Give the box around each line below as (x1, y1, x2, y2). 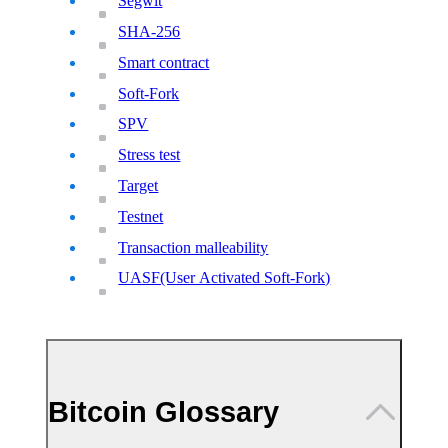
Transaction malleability (118, 238, 269, 256)
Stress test (118, 146, 181, 164)
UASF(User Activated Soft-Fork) (118, 269, 331, 287)
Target (118, 176, 159, 194)
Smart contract (118, 53, 210, 71)
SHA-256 (118, 23, 181, 40)
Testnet (118, 207, 164, 225)
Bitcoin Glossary (48, 395, 280, 429)
